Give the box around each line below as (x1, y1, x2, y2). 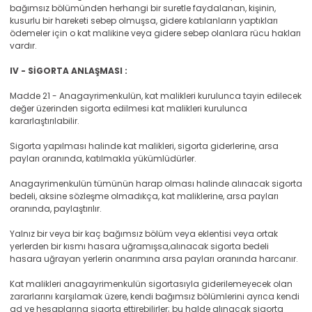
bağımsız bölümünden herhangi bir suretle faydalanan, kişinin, (10, 2, 276, 14)
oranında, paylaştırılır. (10, 203, 102, 214)
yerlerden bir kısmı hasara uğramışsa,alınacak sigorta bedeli (10, 240, 269, 252)
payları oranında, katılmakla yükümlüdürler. (10, 153, 196, 164)
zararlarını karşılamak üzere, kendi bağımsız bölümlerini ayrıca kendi (10, 290, 299, 302)
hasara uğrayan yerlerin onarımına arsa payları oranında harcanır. (10, 253, 298, 265)
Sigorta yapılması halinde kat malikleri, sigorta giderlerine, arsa (10, 140, 279, 152)
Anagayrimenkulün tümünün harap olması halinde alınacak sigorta (10, 178, 302, 189)
